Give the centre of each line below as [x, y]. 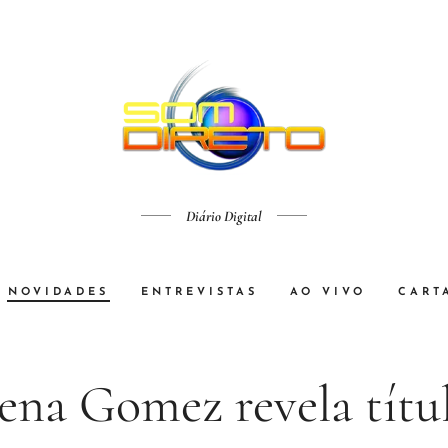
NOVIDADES [58, 292]
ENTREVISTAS [199, 292]
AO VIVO [328, 292]
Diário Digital [224, 216]
